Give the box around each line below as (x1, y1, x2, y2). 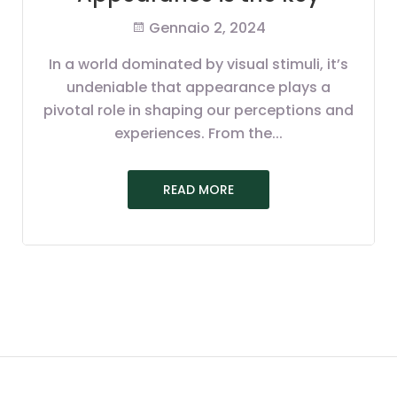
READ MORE (163, 180, 234, 198)
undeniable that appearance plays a (66, 77, 331, 98)
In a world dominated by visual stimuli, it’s (49, 54, 348, 75)
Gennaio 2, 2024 (145, 18, 266, 39)
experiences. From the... (114, 123, 283, 144)
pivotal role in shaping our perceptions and (43, 100, 354, 121)
